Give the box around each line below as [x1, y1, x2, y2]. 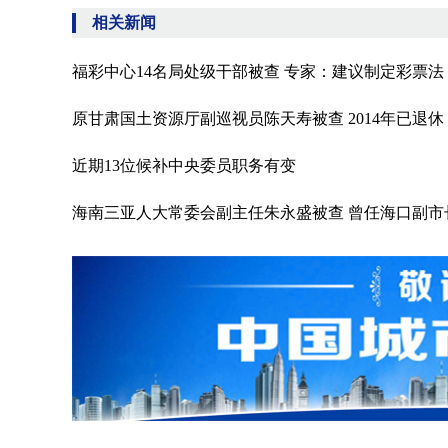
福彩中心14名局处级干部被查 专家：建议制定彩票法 [72, 63, 444, 80]
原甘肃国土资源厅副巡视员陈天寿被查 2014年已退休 [72, 110, 444, 127]
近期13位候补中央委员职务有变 [72, 157, 296, 174]
